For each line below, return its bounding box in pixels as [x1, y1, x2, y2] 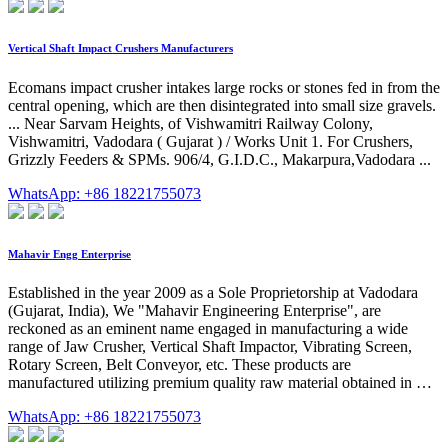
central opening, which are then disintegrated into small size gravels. [8, 96, 436, 114]
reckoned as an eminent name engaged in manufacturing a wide [8, 320, 408, 338]
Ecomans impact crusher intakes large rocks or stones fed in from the [8, 78, 440, 96]
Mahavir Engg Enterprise [8, 247, 131, 260]
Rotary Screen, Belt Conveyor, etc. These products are [8, 356, 351, 374]
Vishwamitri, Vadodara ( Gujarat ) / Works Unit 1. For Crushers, [8, 132, 413, 150]
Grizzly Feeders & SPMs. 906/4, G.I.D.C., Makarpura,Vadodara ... [8, 150, 431, 168]
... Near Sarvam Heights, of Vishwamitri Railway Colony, [8, 114, 373, 132]
